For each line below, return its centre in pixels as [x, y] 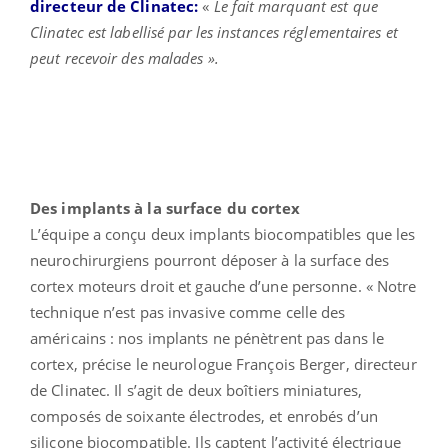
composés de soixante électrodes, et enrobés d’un [204, 416]
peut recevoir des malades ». [124, 58]
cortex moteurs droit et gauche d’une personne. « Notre [223, 286]
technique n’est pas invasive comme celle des [188, 312]
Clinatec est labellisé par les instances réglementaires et [214, 32]
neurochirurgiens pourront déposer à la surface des [210, 260]
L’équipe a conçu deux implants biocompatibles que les [223, 234]
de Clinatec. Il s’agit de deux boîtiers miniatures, [196, 390]
